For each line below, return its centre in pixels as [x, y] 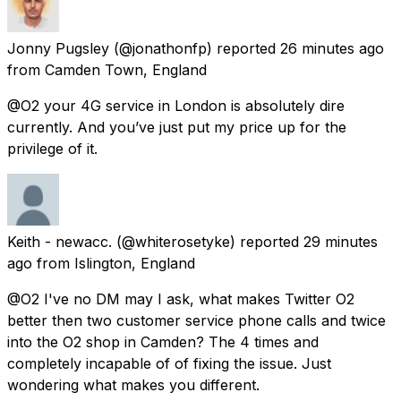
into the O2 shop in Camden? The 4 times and [163, 341]
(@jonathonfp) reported [195, 48]
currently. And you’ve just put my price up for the [177, 127]
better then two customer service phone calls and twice [196, 320]
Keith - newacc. [60, 241]
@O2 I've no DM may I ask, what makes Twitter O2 [181, 299]
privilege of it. [52, 148]
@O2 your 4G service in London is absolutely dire [176, 105]
